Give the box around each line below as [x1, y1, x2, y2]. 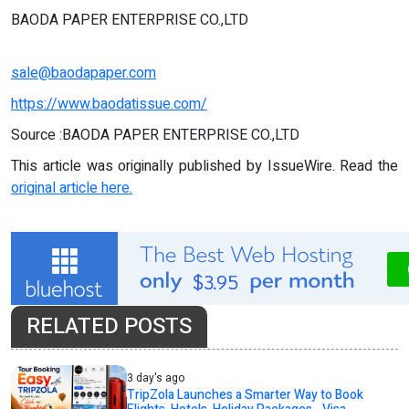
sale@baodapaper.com [11, 61, 156, 84]
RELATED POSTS [26, 309, 192, 342]
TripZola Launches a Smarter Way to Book [127, 384, 364, 404]
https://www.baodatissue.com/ [11, 92, 207, 115]
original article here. [11, 176, 132, 199]
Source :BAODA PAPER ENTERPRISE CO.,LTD [11, 123, 299, 146]
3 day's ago [127, 369, 185, 386]
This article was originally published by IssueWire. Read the [11, 154, 398, 177]
